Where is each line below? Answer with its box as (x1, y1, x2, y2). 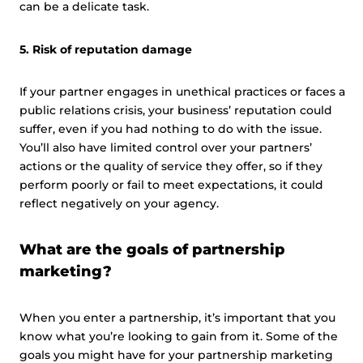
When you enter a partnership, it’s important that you (19, 310, 335, 325)
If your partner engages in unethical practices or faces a (19, 84, 345, 99)
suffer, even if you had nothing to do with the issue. (19, 122, 322, 136)
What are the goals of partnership (19, 241, 285, 258)
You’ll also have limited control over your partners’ (19, 140, 312, 155)
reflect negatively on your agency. (19, 196, 219, 211)
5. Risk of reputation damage (19, 42, 192, 57)
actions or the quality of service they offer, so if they (19, 159, 322, 173)
